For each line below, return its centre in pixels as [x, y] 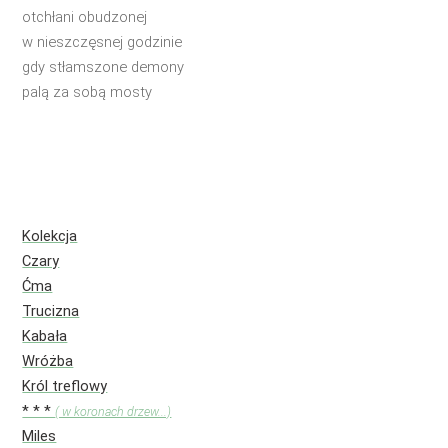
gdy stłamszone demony [103, 66]
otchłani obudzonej [85, 16]
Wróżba [48, 361]
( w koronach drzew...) [113, 412]
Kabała [45, 336]
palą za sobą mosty [87, 91]
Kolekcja [50, 236]
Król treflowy [65, 386]
